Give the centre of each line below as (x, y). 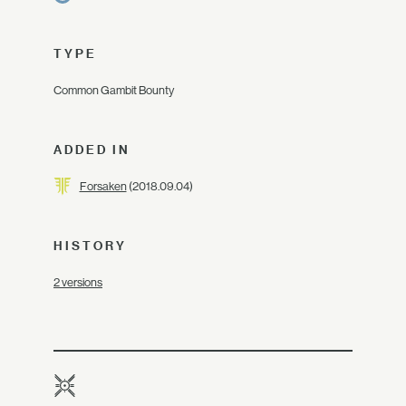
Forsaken (103, 186)
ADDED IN (92, 150)
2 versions (78, 282)
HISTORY (90, 246)
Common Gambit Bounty (114, 90)
